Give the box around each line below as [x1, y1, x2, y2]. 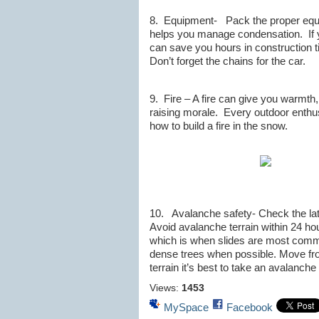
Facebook [226, 301, 273, 314]
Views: [149, 282, 179, 294]
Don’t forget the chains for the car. [149, 55, 305, 68]
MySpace [163, 301, 209, 314]
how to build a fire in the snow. [149, 120, 288, 132]
